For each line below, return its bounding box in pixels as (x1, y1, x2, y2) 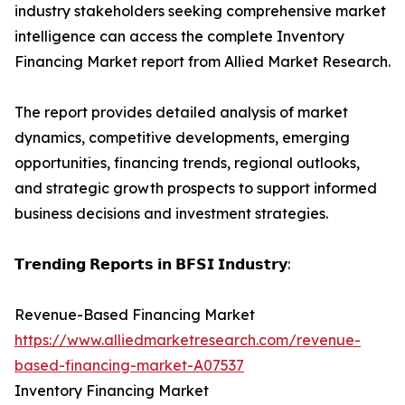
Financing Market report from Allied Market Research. (14, 52, 391, 71)
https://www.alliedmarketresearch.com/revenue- (14, 331, 361, 350)
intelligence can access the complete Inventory (14, 27, 344, 46)
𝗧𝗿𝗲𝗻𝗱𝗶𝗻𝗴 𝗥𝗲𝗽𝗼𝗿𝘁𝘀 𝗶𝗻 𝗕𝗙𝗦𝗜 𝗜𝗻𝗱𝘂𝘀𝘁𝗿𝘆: (14, 255, 290, 274)
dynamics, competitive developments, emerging (14, 128, 350, 147)
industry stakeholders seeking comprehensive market (14, 2, 386, 21)
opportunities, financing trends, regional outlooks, (14, 154, 360, 173)
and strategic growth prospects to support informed (14, 179, 377, 198)
